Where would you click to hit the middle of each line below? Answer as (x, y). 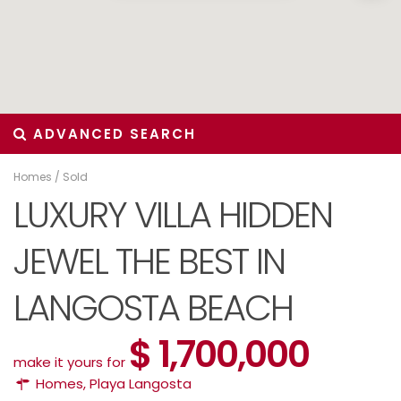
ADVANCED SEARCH (112, 134)
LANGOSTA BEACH (153, 308)
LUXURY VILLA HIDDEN (173, 215)
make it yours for (71, 362)
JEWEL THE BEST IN (149, 261)
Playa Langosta (141, 384)
